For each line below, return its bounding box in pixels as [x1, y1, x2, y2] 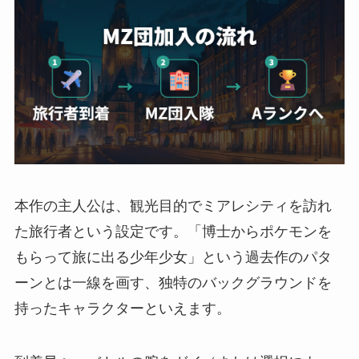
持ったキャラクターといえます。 [14, 300, 231, 317]
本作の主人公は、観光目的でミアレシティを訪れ [14, 197, 332, 214]
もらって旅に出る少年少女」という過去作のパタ [14, 248, 332, 265]
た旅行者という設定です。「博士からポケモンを [14, 223, 332, 240]
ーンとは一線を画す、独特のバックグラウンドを [14, 274, 332, 291]
